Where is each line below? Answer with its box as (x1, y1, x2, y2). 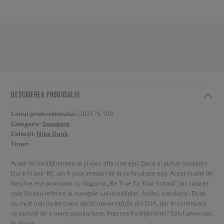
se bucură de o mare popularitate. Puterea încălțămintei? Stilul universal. (11, 209, 212, 217)
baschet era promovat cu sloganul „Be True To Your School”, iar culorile (11, 179, 209, 187)
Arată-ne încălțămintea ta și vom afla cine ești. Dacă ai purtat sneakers (11, 159, 207, 167)
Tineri (11, 139, 28, 148)
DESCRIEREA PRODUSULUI (11, 90, 80, 99)
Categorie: (11, 119, 42, 128)
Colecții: (11, 129, 36, 138)
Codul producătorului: (11, 109, 78, 118)
